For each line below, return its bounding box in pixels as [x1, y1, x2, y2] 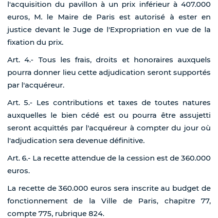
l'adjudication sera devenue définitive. [7, 136, 145, 145]
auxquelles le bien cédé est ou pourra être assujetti [7, 110, 211, 120]
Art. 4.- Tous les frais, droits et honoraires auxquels [7, 55, 211, 65]
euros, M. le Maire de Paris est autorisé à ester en [7, 12, 211, 22]
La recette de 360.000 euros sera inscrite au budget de [7, 183, 211, 193]
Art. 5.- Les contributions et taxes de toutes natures [7, 98, 211, 108]
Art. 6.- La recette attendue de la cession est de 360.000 [7, 153, 211, 163]
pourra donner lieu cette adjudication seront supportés [7, 68, 211, 77]
